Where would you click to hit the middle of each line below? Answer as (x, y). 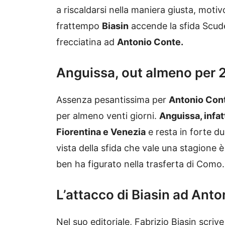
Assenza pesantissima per (113, 100)
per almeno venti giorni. (108, 116)
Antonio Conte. (150, 42)
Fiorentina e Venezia (101, 132)
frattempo (79, 26)
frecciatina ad (87, 42)
